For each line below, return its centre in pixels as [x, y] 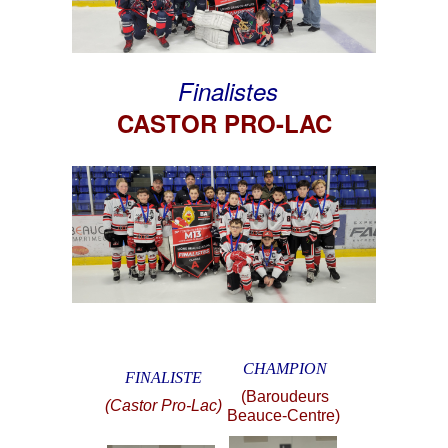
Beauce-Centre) [283, 415]
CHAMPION [285, 368]
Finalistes [224, 90]
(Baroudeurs [285, 396]
